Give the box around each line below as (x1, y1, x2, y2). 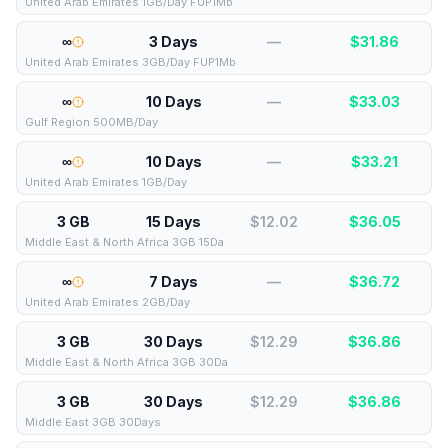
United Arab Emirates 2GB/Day (25, 295, 190, 309)
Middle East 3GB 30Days (25, 415, 161, 429)
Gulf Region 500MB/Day (25, 115, 158, 129)
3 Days (149, 33, 199, 50)
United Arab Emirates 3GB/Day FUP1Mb (25, 55, 236, 69)
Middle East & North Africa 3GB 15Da (25, 235, 224, 249)
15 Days (146, 213, 202, 230)
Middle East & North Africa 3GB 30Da (25, 355, 228, 369)
